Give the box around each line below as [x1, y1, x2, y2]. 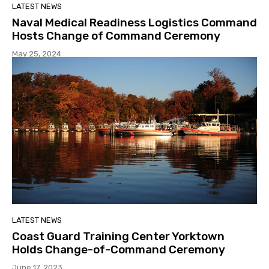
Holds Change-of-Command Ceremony [12, 242, 225, 256]
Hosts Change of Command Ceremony [12, 29, 220, 43]
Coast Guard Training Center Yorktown [12, 229, 225, 243]
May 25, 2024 [12, 49, 61, 59]
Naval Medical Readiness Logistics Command [12, 16, 257, 30]
